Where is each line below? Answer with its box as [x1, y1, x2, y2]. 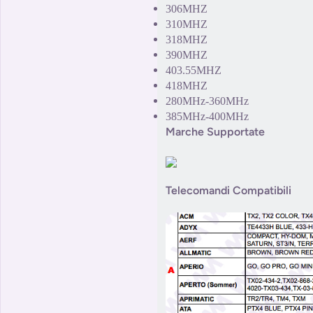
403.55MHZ [166, 64, 221, 77]
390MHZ [166, 49, 208, 61]
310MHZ [166, 18, 208, 31]
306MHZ [166, 3, 208, 15]
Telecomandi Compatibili [166, 184, 291, 198]
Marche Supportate [166, 125, 265, 139]
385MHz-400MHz [166, 110, 249, 123]
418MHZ [166, 80, 208, 92]
